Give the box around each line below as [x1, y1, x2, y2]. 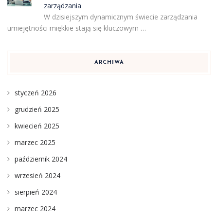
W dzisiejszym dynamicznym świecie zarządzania [43, 12, 198, 22]
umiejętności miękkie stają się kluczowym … [7, 23, 146, 33]
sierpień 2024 [15, 187, 57, 197]
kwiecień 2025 [15, 121, 59, 131]
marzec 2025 [15, 138, 55, 147]
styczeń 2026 [15, 88, 56, 98]
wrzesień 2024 [15, 171, 60, 181]
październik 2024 [15, 154, 67, 164]
